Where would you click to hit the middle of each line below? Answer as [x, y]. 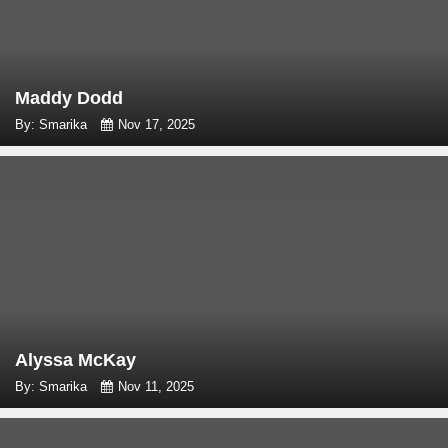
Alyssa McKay [75, 360]
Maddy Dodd [69, 98]
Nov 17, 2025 [156, 125]
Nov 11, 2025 [156, 387]
